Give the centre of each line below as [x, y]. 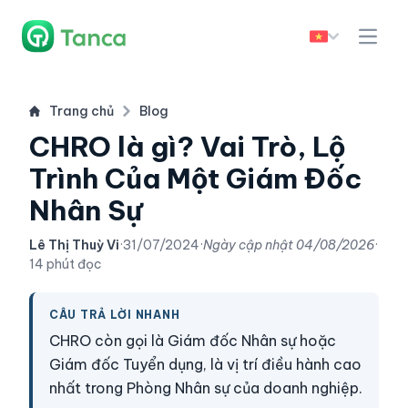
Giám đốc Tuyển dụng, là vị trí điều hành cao [205, 364]
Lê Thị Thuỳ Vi [74, 245]
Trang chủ [82, 111]
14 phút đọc [66, 264]
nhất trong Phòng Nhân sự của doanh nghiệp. [206, 388]
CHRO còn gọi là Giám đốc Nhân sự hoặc [193, 341]
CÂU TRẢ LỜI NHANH [115, 315]
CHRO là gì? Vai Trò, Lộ [187, 147]
